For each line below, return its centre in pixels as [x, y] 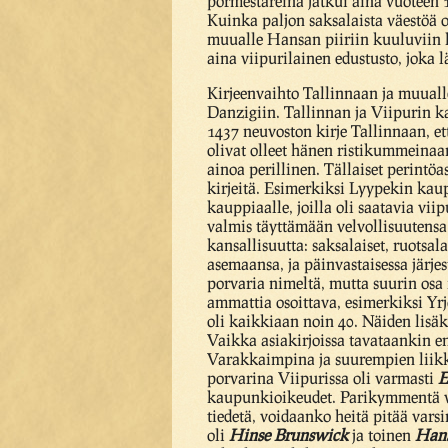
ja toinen [381, 434]
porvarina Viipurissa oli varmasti [322, 377]
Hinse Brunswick [288, 434]
